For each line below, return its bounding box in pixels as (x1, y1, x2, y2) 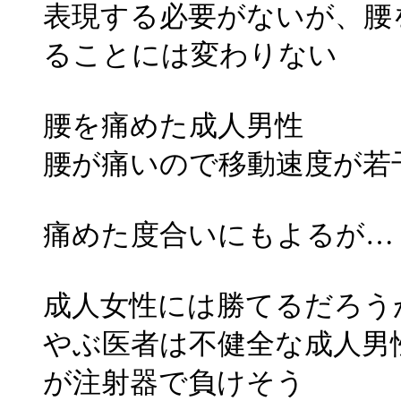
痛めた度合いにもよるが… (43, 219, 394, 251)
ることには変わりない (43, 39, 337, 71)
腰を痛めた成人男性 (43, 110, 303, 141)
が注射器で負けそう (43, 367, 305, 398)
